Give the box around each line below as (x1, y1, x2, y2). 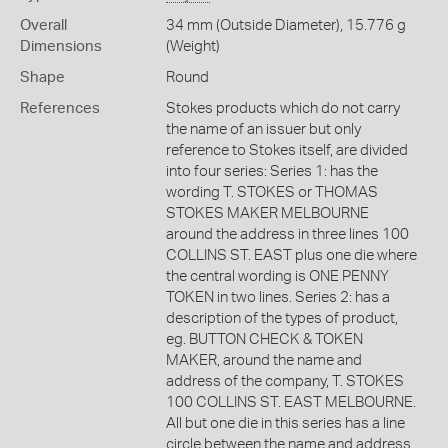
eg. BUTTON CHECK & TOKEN (165, 331, 363, 347)
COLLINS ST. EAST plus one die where (165, 247, 417, 263)
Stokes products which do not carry (165, 100, 400, 116)
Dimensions (20, 38, 102, 54)
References (20, 100, 100, 116)
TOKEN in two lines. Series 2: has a (165, 289, 390, 305)
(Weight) (165, 38, 220, 54)
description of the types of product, (165, 310, 398, 326)
